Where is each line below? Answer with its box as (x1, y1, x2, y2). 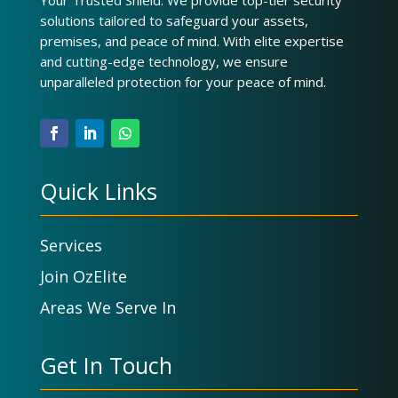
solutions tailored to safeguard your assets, (39, 11, 308, 29)
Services (39, 234, 102, 256)
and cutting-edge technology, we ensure (39, 52, 288, 70)
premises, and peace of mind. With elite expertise (39, 31, 344, 50)
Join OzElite (39, 265, 127, 287)
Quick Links (39, 175, 157, 206)
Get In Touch (39, 349, 172, 380)
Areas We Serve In (39, 296, 176, 318)
